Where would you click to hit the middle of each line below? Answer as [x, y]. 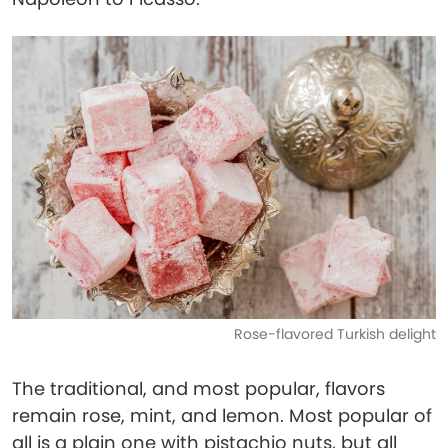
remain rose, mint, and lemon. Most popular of [222, 415]
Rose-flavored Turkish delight [335, 334]
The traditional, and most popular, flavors [198, 388]
